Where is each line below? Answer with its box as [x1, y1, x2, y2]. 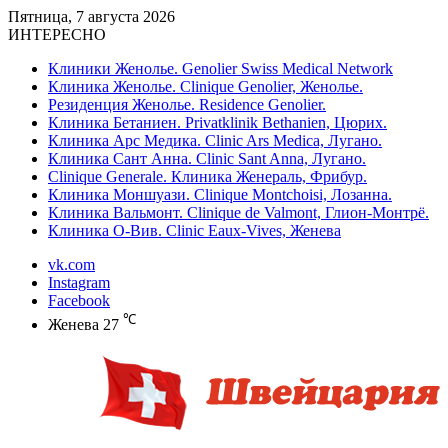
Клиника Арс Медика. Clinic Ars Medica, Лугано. [48, 132, 382, 149]
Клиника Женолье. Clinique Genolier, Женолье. [48, 78, 363, 95]
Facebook [48, 292, 110, 309]
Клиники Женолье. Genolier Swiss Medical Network [48, 60, 393, 77]
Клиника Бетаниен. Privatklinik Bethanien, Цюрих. [48, 114, 387, 131]
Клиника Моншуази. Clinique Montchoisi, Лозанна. [48, 186, 392, 203]
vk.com [48, 256, 95, 273]
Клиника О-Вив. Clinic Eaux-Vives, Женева [48, 222, 341, 239]
